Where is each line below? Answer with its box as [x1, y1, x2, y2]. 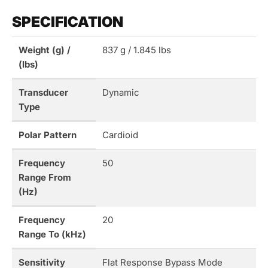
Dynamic [102, 87, 139, 99]
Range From [18, 172, 71, 184]
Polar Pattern [18, 129, 77, 141]
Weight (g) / [18, 44, 71, 56]
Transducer [18, 87, 68, 99]
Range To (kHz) [18, 229, 86, 240]
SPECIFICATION [12, 13, 123, 31]
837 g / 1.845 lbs [102, 44, 171, 56]
